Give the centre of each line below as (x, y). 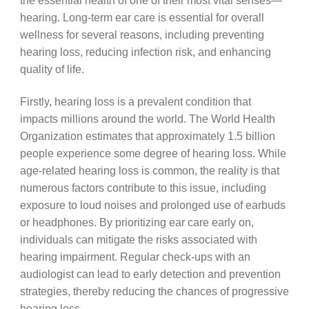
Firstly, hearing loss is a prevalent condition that (135, 101)
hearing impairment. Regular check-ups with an (135, 256)
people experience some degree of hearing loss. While (153, 153)
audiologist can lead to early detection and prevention (150, 273)
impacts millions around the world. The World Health (147, 118)
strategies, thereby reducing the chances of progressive (154, 291)
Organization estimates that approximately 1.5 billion (147, 136)
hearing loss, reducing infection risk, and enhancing (145, 52)
